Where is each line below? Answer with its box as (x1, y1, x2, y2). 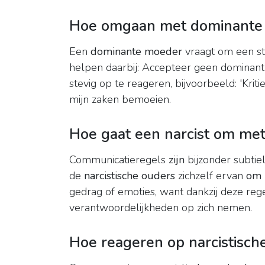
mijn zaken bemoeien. (69, 92, 171, 107)
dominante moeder (91, 44, 182, 59)
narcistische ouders (84, 169, 175, 183)
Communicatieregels (69, 153, 169, 167)
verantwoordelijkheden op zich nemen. (69, 201, 252, 215)
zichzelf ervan (175, 169, 246, 183)
